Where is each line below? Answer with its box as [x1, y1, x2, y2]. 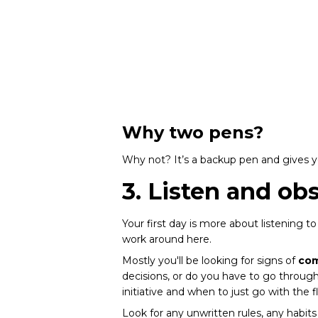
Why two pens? [122, 122, 263, 143]
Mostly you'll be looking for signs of [122, 254, 298, 267]
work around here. [122, 233, 212, 246]
